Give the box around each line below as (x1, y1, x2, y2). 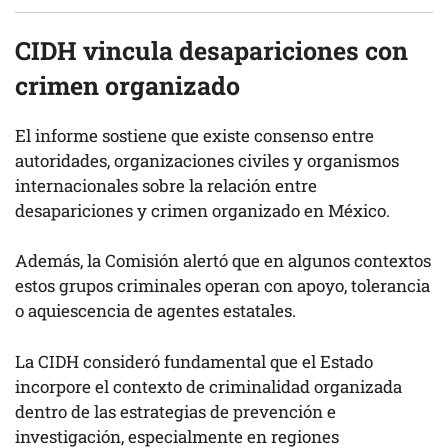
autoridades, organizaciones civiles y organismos (15, 148, 399, 172)
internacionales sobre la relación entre (15, 173, 317, 197)
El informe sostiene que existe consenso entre (15, 123, 374, 147)
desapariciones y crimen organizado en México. (15, 198, 390, 222)
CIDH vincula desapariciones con (15, 33, 408, 67)
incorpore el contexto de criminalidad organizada (15, 374, 402, 398)
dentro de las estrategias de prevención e (15, 399, 336, 423)
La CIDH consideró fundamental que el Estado (15, 349, 373, 373)
